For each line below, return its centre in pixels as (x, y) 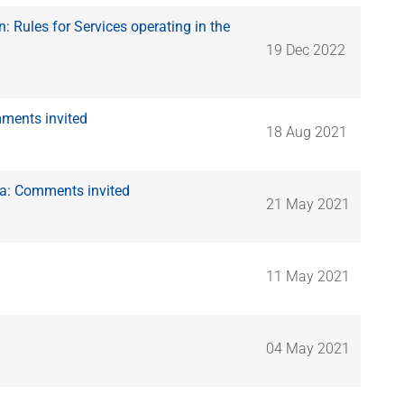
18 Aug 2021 (307, 132)
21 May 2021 (308, 204)
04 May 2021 (308, 348)
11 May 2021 (308, 276)
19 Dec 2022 (306, 50)
